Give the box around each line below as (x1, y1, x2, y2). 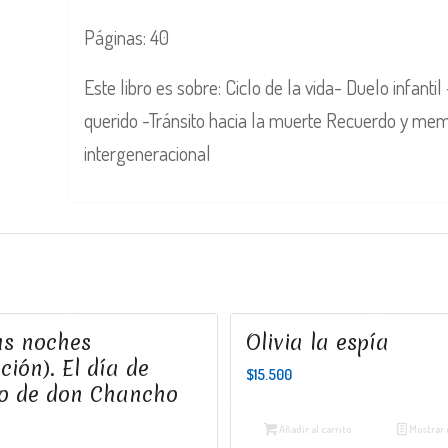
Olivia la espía (246, 327, 390, 357)
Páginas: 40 (84, 23, 170, 50)
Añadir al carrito (276, 421, 351, 436)
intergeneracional (84, 139, 212, 166)
